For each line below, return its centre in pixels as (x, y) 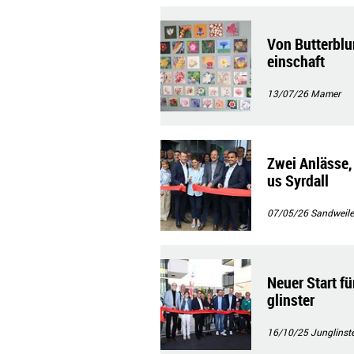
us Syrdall (298, 181)
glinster (290, 300)
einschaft (296, 61)
